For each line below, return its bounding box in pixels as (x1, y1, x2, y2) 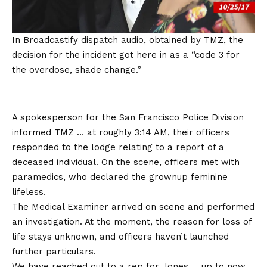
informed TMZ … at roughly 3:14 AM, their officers (12, 126, 229, 138)
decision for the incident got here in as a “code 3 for (12, 49, 240, 60)
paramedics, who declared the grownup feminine (12, 171, 228, 182)
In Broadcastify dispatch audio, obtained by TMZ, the (12, 34, 243, 45)
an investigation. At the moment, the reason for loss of (12, 216, 252, 227)
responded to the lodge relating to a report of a (12, 141, 224, 153)
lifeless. (12, 186, 46, 197)
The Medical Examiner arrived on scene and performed (12, 201, 254, 212)
